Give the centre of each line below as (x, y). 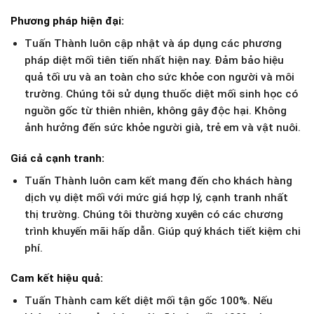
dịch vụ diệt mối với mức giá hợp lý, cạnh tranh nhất (156, 197)
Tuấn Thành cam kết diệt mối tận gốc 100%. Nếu (148, 301)
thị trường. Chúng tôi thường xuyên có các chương (153, 214)
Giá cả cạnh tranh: (57, 158)
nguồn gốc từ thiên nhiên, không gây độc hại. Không (155, 110)
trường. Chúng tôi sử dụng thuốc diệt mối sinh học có (161, 94)
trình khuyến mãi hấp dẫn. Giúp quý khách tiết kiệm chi (162, 231)
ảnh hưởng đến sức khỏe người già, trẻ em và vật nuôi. (162, 127)
